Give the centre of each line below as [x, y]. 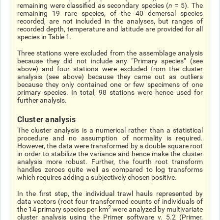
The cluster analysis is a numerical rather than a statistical [110, 130]
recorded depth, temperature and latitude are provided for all [110, 29]
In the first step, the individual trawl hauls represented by [110, 193]
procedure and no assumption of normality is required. [110, 138]
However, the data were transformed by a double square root [110, 146]
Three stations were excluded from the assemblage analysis [110, 53]
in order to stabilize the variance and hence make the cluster [110, 154]
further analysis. [42, 100]
